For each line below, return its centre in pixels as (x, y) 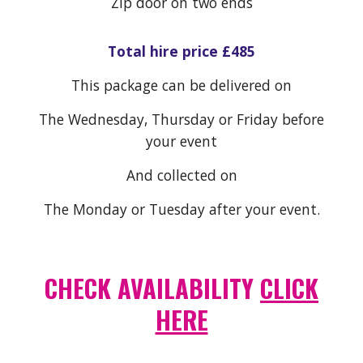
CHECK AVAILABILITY (152, 288)
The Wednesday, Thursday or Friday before (181, 119)
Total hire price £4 (173, 51)
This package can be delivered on (181, 85)
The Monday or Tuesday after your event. (181, 209)
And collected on (181, 175)
